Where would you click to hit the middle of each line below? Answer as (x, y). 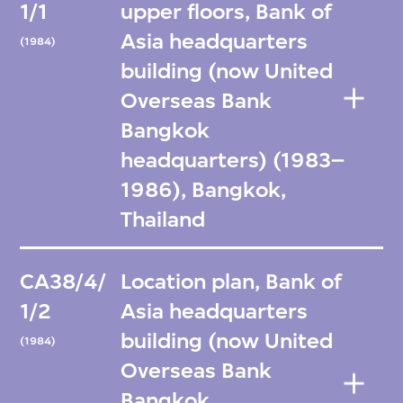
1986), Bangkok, (204, 189)
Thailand (163, 219)
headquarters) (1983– (233, 160)
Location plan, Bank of (232, 282)
